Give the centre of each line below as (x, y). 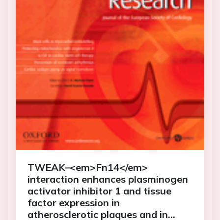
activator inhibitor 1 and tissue (99, 191)
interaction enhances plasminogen (108, 179)
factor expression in (74, 203)
